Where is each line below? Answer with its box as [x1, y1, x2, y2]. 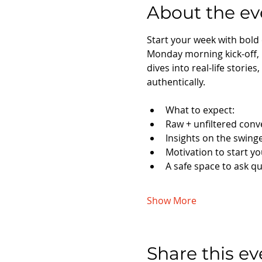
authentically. [146, 75, 205, 88]
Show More [146, 194, 196, 207]
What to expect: [165, 103, 235, 116]
